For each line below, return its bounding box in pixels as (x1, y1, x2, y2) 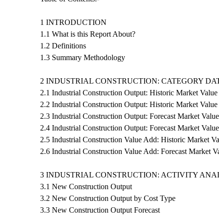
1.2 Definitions (40, 41, 86, 50)
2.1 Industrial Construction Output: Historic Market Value (40, 88, 218, 97)
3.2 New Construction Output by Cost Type (40, 194, 175, 202)
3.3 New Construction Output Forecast (40, 205, 160, 214)
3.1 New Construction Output (40, 182, 132, 191)
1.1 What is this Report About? (40, 29, 135, 38)
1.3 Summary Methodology (40, 53, 125, 62)
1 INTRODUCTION (40, 18, 107, 26)
